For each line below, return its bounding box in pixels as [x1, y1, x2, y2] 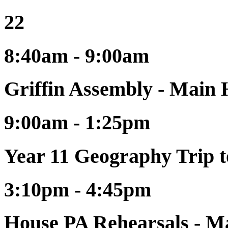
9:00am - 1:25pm [4, 111, 150, 134]
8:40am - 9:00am [4, 44, 149, 67]
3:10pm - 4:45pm [4, 178, 151, 201]
